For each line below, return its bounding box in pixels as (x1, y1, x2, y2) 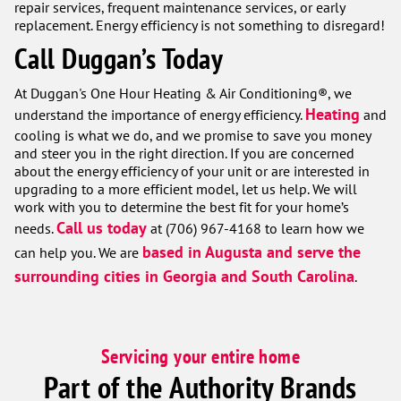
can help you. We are (14, 243, 142, 261)
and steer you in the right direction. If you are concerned (14, 144, 354, 162)
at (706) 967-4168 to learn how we (147, 219, 364, 237)
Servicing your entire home (100, 344, 301, 369)
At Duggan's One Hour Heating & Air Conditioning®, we (14, 84, 352, 102)
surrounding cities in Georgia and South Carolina (14, 266, 354, 286)
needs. (14, 219, 56, 237)
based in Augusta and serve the (142, 242, 361, 262)
